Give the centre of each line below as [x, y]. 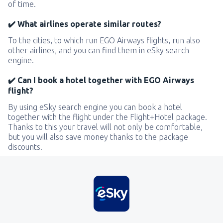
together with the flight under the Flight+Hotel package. [108, 117]
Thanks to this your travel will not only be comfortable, [105, 127]
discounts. [25, 147]
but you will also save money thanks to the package [98, 137]
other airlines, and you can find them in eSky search [99, 50]
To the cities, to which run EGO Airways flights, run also [104, 40]
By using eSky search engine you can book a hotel [95, 107]
